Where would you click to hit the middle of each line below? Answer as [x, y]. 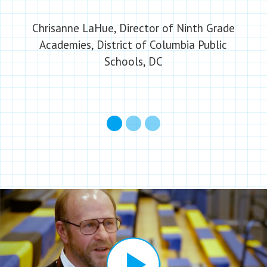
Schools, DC [133, 61]
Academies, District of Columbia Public [133, 45]
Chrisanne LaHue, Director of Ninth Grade [133, 28]
